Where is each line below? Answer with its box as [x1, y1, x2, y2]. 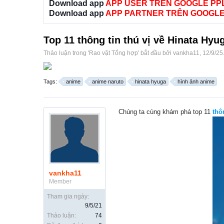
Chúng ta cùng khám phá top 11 [118, 108, 212, 116]
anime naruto [92, 78, 123, 85]
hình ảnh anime [177, 78, 214, 85]
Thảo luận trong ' [43, 49, 89, 57]
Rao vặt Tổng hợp [89, 49, 138, 57]
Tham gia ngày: [47, 193, 89, 200]
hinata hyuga [135, 78, 166, 85]
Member [49, 178, 71, 185]
